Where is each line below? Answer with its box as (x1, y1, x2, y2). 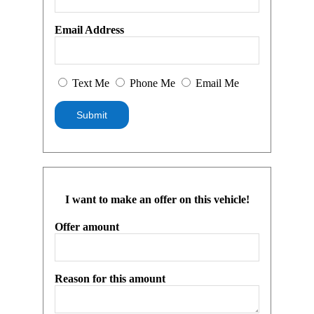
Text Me (69, 77, 113, 90)
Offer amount (55, 221, 120, 233)
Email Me (193, 77, 240, 90)
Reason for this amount (55, 273, 166, 285)
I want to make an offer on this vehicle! (64, 193, 250, 206)
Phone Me (127, 77, 179, 90)
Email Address (55, 24, 125, 36)
